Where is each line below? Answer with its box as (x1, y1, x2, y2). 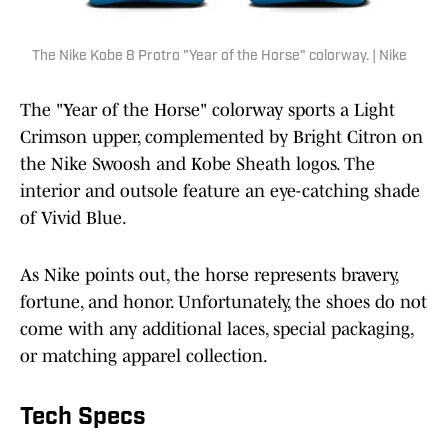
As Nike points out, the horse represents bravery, (20, 265, 398, 286)
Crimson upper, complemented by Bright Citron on (20, 127, 423, 148)
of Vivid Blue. (20, 208, 127, 229)
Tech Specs (20, 406, 146, 431)
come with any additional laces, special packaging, (20, 319, 413, 340)
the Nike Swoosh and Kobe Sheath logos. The (20, 154, 375, 175)
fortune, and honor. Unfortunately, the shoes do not (20, 292, 427, 313)
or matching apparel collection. (20, 346, 268, 367)
